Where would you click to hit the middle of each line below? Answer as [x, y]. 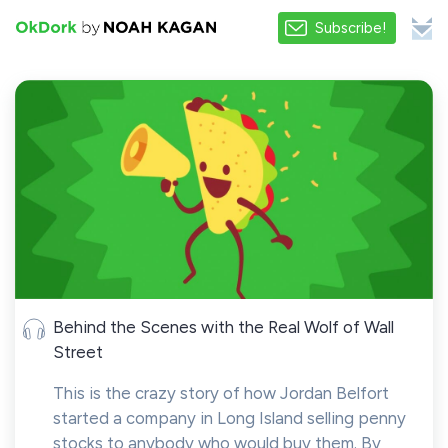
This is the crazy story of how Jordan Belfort [221, 392]
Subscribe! [351, 28]
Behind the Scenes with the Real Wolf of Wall [223, 326]
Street [78, 351]
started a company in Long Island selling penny [229, 417]
